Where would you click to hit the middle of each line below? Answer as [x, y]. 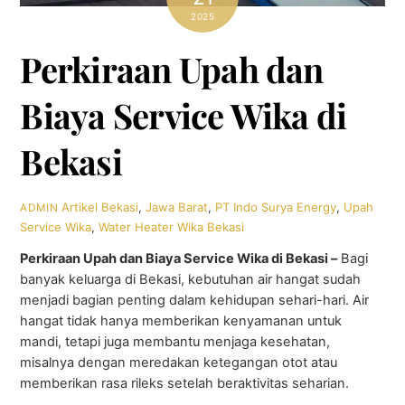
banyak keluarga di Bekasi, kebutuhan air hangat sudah [191, 280]
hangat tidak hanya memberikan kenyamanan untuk [181, 321]
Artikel [80, 207]
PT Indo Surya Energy [276, 207]
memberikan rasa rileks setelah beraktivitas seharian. [185, 384]
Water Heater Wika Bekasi [172, 227]
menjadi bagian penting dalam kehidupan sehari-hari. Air [195, 301]
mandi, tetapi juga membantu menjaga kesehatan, [175, 342]
